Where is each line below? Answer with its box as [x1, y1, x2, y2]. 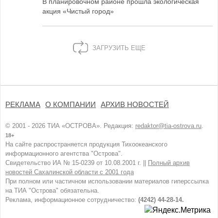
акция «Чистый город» [42, 7, 114, 15]
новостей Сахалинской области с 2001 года [5, 168, 134, 176]
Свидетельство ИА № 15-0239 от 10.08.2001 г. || [5, 159, 148, 166]
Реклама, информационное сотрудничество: [5, 196, 138, 203]
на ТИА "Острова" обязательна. [5, 187, 99, 194]
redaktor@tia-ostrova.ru [135, 122, 201, 129]
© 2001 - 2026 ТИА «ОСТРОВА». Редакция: [5, 122, 135, 129]
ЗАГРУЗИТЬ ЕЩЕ [90, 44, 145, 52]
